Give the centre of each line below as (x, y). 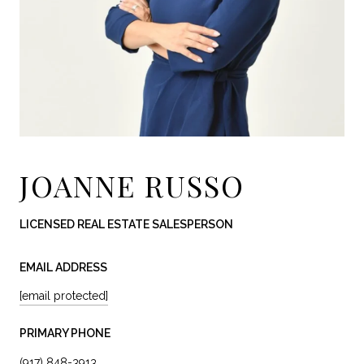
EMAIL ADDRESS (63, 267)
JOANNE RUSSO (132, 185)
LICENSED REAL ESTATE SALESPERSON (126, 224)
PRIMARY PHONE (65, 334)
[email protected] (64, 296)
